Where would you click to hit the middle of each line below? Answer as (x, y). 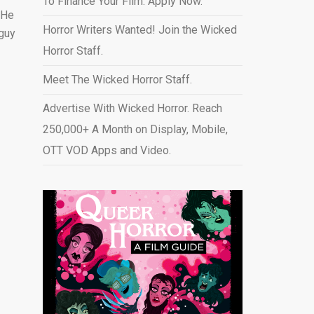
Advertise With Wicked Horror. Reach (132, 108)
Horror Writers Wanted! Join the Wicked (139, 30)
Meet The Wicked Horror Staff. (117, 80)
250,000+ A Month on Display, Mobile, (135, 129)
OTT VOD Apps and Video (105, 150)
